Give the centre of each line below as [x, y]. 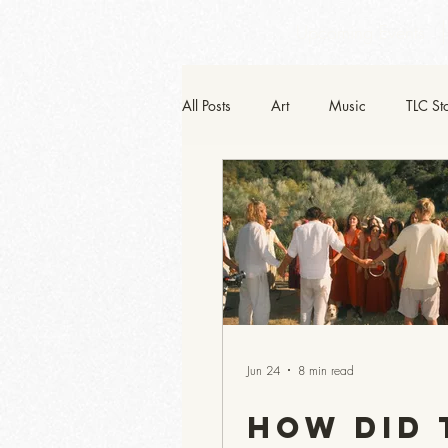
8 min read [326, 370]
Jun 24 [263, 370]
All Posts [206, 105]
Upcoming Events [360, 32]
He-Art [241, 185]
